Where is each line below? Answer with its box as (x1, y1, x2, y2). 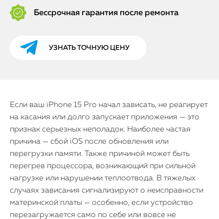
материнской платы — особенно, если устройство (10, 199, 193, 207)
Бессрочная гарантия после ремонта (34, 8, 178, 17)
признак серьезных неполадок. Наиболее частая (10, 126, 191, 133)
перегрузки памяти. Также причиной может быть (10, 150, 190, 158)
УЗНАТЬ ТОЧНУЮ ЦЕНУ (49, 44, 130, 51)
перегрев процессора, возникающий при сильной (10, 162, 196, 170)
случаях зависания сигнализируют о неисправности (10, 187, 203, 195)
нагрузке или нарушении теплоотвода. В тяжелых (10, 175, 196, 182)
